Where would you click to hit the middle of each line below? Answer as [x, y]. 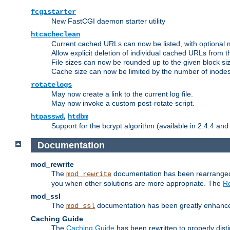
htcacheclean [55, 34]
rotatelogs [51, 84]
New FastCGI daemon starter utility [108, 21]
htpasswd [47, 116]
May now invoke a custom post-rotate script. [123, 103]
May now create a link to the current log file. [122, 94]
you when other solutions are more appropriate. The [137, 184]
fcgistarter [53, 12]
